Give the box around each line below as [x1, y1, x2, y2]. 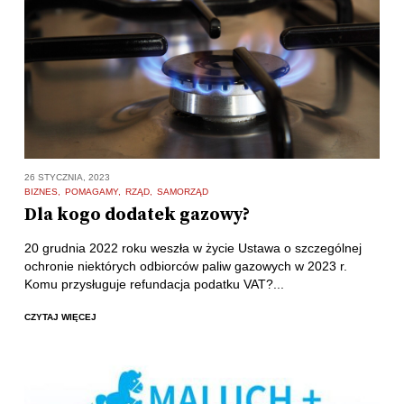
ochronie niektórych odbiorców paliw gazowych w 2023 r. [23, 259, 347, 274]
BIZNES [23, 187, 58, 197]
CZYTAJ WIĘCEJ [23, 311, 96, 322]
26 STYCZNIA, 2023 [23, 172, 110, 183]
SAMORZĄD [156, 187, 208, 197]
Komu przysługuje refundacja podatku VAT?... [23, 277, 284, 292]
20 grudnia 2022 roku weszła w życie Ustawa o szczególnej [23, 241, 362, 256]
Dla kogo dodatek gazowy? [23, 204, 250, 227]
